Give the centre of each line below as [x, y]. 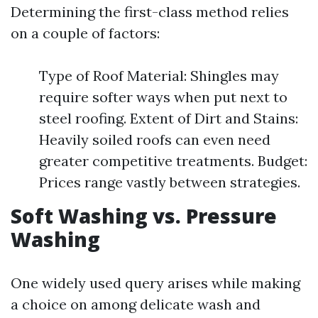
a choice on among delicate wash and [136, 304]
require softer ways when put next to [163, 97]
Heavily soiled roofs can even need [155, 139]
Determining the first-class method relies [150, 12]
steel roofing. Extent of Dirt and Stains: [169, 118]
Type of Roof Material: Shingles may [159, 76]
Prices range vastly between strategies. [170, 182]
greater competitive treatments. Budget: [173, 161]
